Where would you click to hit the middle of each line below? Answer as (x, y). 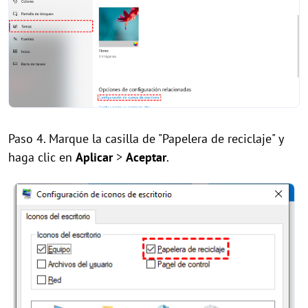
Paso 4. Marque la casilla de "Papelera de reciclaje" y (146, 138)
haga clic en (42, 157)
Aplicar (94, 157)
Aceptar (146, 157)
